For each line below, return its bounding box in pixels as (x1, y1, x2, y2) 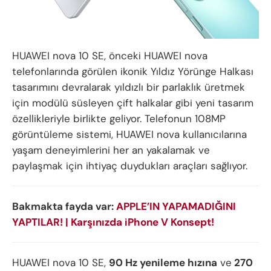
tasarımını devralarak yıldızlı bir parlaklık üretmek (12, 80, 245, 94)
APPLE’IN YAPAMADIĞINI (116, 199, 236, 213)
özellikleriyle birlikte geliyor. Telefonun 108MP (12, 111, 226, 125)
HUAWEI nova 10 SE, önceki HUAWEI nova (12, 48, 207, 62)
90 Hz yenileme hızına (109, 255, 217, 269)
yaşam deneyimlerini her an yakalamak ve (12, 143, 210, 157)
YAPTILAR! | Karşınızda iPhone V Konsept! (12, 215, 214, 229)
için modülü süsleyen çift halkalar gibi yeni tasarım (12, 96, 253, 109)
